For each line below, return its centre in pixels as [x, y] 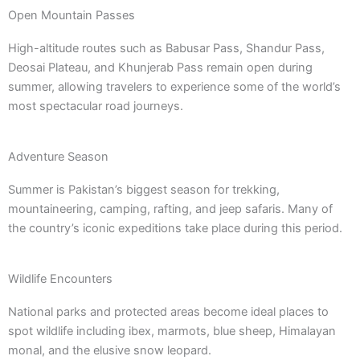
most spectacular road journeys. [96, 106]
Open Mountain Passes [72, 15]
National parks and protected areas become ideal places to [168, 312]
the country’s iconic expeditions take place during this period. [175, 228]
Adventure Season [58, 156]
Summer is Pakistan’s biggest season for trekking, [144, 189]
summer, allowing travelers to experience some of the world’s [174, 86]
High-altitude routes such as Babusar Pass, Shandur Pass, [166, 48]
